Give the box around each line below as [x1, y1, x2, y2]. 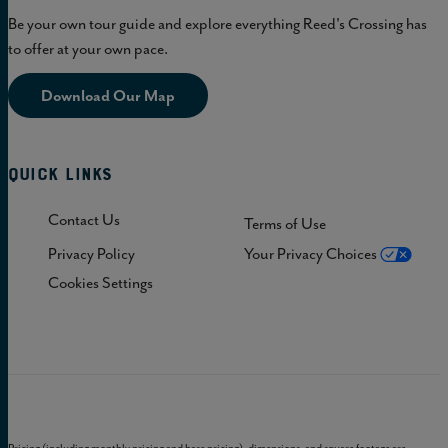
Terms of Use [244, 214, 326, 235]
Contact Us [48, 209, 120, 230]
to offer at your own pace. [8, 38, 168, 59]
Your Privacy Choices [244, 243, 380, 264]
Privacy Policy [48, 243, 135, 264]
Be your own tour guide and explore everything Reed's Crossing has [8, 13, 427, 34]
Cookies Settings [48, 273, 153, 294]
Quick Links [8, 162, 113, 186]
